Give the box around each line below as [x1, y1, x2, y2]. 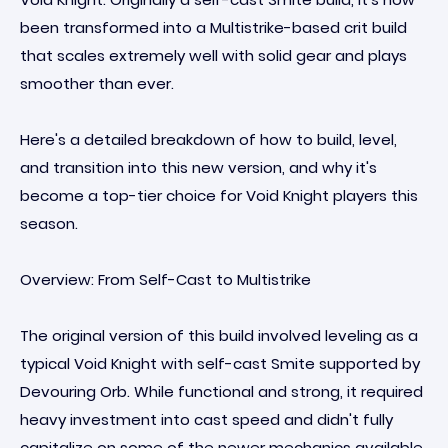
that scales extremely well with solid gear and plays [20, 45, 407, 66]
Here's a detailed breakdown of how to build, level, [20, 129, 397, 150]
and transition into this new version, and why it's [20, 157, 377, 178]
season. [20, 213, 78, 234]
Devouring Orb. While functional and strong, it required [20, 381, 423, 402]
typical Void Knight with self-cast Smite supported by [20, 353, 420, 374]
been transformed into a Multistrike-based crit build [20, 17, 407, 38]
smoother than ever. [20, 73, 174, 94]
